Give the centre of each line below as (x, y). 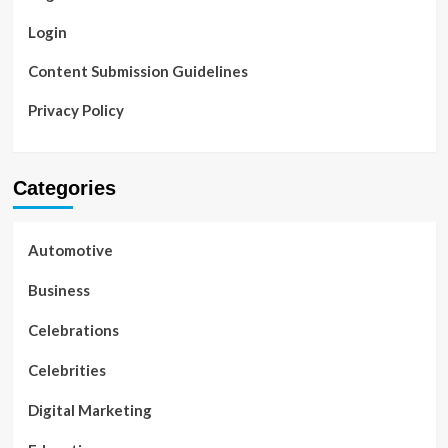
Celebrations (73, 330)
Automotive (70, 250)
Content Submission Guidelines (137, 71)
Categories (64, 188)
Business (58, 290)
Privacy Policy (75, 110)
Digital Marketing (89, 410)
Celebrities (66, 370)
